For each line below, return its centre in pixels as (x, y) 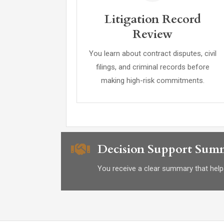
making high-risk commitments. (152, 80)
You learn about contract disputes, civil (152, 53)
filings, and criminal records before (152, 67)
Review (153, 34)
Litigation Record (152, 19)
